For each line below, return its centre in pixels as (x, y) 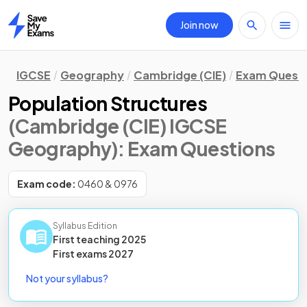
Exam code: (47, 184)
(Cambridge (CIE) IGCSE (118, 126)
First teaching (87, 239)
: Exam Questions (197, 148)
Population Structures (108, 103)
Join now (199, 25)
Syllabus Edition (85, 226)
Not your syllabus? (67, 278)
